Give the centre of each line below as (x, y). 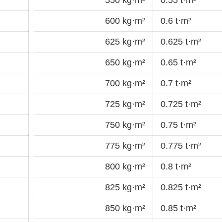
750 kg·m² (125, 125)
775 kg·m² (125, 145)
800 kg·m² (125, 166)
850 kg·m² (125, 208)
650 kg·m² (125, 62)
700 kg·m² (125, 83)
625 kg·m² (125, 41)
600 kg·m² (125, 21)
